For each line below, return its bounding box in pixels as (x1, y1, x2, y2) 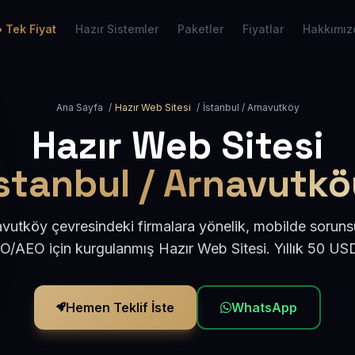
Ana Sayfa (55, 101, 103, 113)
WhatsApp (231, 300, 297, 315)
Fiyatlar (242, 22, 284, 36)
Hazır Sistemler (75, 22, 158, 36)
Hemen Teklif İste (66, 300, 174, 315)
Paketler (177, 22, 223, 36)
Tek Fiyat (6, 22, 56, 36)
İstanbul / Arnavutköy (202, 101, 300, 113)
